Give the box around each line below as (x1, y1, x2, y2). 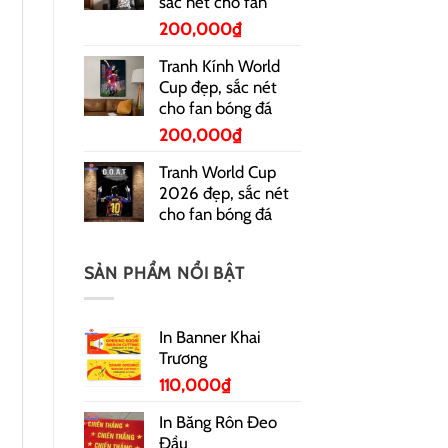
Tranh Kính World (158, 55, 280, 76)
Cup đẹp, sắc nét (158, 76, 277, 97)
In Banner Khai (158, 326, 261, 347)
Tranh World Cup (158, 161, 276, 182)
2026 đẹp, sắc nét (158, 182, 289, 203)
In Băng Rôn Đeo (158, 411, 277, 432)
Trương (158, 347, 207, 368)
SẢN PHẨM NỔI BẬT (83, 262, 245, 283)
